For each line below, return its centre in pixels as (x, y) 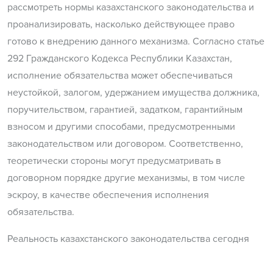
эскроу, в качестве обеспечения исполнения (108, 195)
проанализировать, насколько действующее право (121, 25)
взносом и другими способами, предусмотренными (121, 127)
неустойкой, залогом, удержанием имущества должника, (133, 93)
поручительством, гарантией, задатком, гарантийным (125, 110)
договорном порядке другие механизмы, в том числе (126, 178)
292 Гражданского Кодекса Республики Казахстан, (120, 59)
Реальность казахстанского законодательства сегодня (128, 239)
